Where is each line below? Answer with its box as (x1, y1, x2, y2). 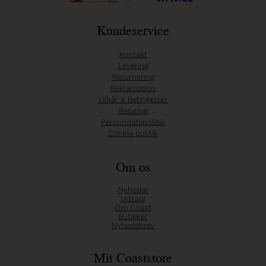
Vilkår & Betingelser (98, 95, 168, 104)
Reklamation (110, 84, 156, 93)
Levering (118, 61, 148, 71)
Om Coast (115, 203, 151, 213)
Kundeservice (97, 20, 169, 40)
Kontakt (119, 50, 147, 59)
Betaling (118, 106, 148, 116)
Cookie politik (108, 129, 158, 138)
